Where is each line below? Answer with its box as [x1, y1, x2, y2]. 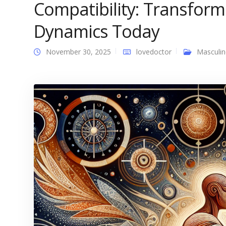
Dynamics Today [34, 20, 159, 43]
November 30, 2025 [46, 47, 111, 56]
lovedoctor [136, 47, 172, 56]
